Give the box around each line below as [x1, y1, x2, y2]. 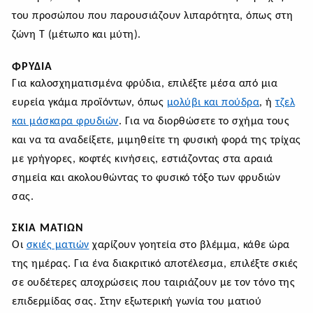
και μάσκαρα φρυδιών [12, 115, 119, 127]
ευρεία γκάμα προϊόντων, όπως [12, 96, 167, 108]
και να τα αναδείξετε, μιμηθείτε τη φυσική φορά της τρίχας [12, 134, 301, 146]
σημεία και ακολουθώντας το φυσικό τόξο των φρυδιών [12, 172, 280, 184]
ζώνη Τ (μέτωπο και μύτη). [12, 29, 141, 41]
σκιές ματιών [26, 240, 89, 252]
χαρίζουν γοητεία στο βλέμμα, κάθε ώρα [89, 240, 290, 252]
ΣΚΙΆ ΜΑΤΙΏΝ [12, 223, 84, 235]
